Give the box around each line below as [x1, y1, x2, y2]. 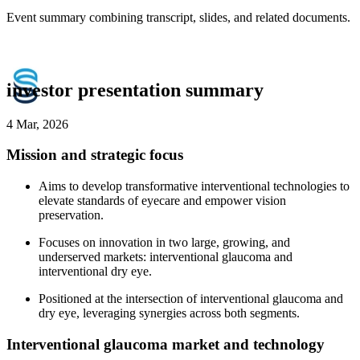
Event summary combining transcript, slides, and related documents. [6, 10, 350, 24]
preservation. [39, 208, 104, 223]
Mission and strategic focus [6, 146, 183, 164]
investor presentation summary [6, 79, 264, 100]
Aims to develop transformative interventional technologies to [39, 179, 350, 194]
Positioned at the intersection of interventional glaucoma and [39, 292, 343, 306]
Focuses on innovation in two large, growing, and [39, 235, 290, 250]
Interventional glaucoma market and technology [6, 335, 325, 353]
